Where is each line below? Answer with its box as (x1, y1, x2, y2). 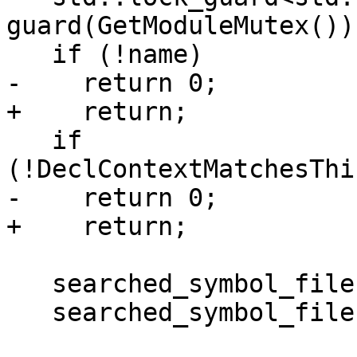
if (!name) (6, 40, 52, 69)
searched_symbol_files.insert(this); (6, 298, 52, 328)
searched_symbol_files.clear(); (6, 269, 52, 299)
